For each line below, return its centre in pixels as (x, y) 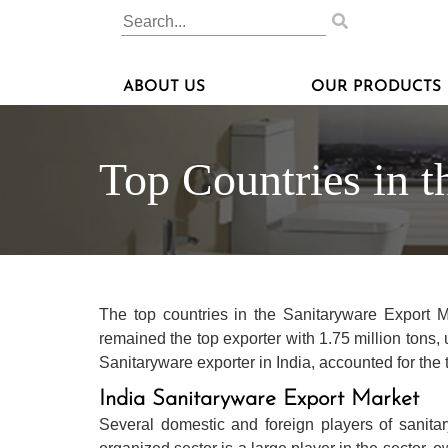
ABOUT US (164, 87)
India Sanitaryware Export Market (259, 400)
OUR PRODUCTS (376, 87)
